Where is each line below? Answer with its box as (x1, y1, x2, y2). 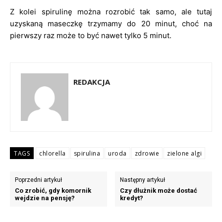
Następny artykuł (120, 176, 166, 183)
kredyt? (120, 194, 144, 202)
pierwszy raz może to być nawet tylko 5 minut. (10, 31, 171, 40)
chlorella (39, 149, 66, 158)
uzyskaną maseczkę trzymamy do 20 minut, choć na (10, 19, 212, 28)
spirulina (73, 149, 100, 158)
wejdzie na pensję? (15, 194, 75, 202)
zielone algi (167, 149, 202, 158)
